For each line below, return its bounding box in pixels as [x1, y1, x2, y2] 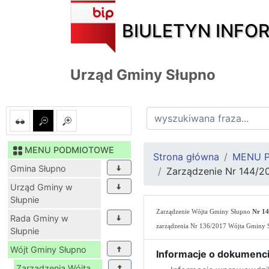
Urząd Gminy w [10, 181, 73, 192]
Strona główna [153, 150, 219, 163]
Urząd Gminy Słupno [70, 65, 216, 83]
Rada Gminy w [10, 213, 68, 223]
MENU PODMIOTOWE [25, 144, 114, 155]
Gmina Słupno [10, 163, 66, 174]
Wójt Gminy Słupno [10, 244, 86, 255]
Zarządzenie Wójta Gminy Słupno [156, 208, 252, 215]
